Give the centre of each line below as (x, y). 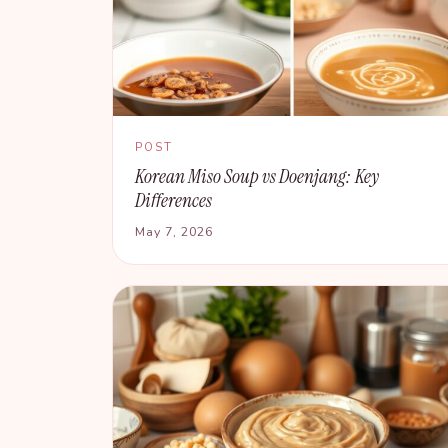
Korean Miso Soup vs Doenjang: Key (257, 176)
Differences (173, 200)
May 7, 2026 (174, 231)
